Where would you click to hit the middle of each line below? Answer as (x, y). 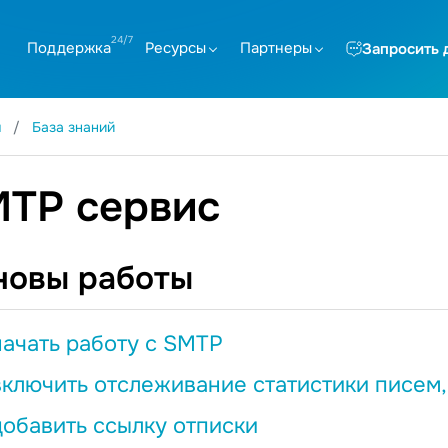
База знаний (73, 127)
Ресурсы (175, 48)
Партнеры (276, 48)
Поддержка (69, 48)
